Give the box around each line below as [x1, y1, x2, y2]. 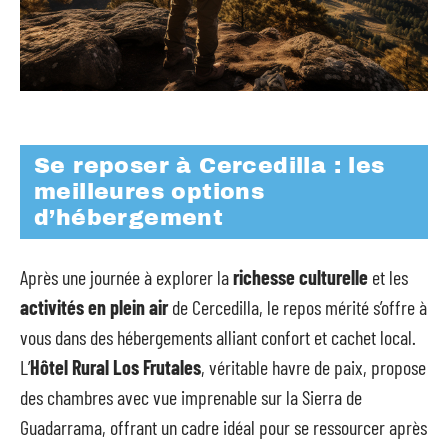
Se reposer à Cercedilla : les [34, 154, 385, 179]
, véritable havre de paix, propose [201, 354, 426, 379]
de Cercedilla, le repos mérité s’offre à [168, 294, 427, 319]
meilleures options [34, 180, 265, 205]
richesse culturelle [233, 264, 368, 289]
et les [368, 264, 408, 289]
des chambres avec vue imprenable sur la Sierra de [20, 384, 362, 409]
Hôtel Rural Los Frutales [30, 354, 201, 379]
